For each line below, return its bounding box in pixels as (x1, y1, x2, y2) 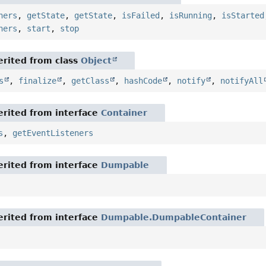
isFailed (122, 11, 160, 21)
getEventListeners (12, 128, 94, 138)
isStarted (221, 11, 265, 21)
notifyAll (220, 76, 264, 86)
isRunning (169, 11, 213, 21)
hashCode (124, 76, 163, 86)
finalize (18, 76, 57, 86)
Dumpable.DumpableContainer (101, 213, 247, 223)
